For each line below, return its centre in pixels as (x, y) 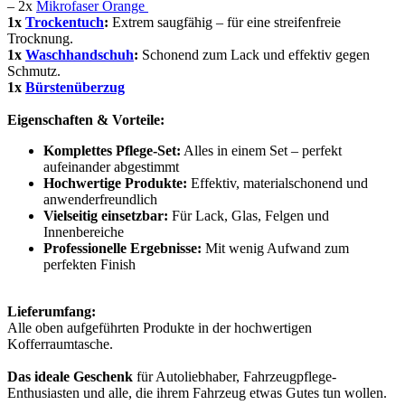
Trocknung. (40, 38)
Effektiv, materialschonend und (278, 183)
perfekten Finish (89, 264)
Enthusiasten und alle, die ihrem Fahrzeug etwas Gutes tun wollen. (197, 392)
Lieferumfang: (52, 311)
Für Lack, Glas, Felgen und (249, 215)
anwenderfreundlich (100, 199)
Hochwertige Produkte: (115, 183)
